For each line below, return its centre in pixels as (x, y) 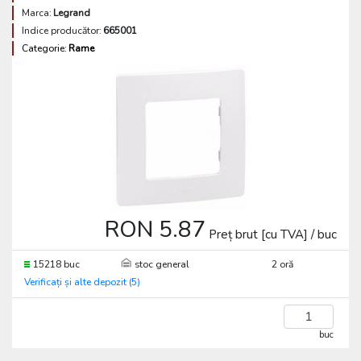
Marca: (37, 13)
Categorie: (44, 48)
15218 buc (56, 264)
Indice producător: (62, 31)
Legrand (72, 13)
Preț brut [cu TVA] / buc (273, 234)
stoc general (162, 264)
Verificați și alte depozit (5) (82, 282)
